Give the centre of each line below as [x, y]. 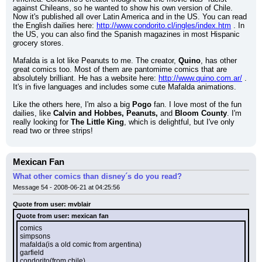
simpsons [35, 236]
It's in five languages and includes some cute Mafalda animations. [125, 87]
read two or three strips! [53, 131]
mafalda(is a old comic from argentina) [81, 244]
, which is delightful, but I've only [179, 122]
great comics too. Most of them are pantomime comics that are [120, 69]
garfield [32, 253]
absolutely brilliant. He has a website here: [86, 78]
